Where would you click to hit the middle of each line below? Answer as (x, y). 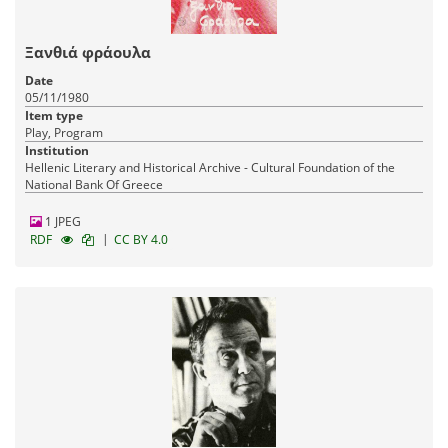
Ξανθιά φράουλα (88, 51)
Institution (57, 150)
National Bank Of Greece (94, 184)
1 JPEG (61, 221)
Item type (54, 115)
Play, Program (64, 132)
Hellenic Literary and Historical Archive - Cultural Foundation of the (210, 167)
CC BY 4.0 (141, 239)
